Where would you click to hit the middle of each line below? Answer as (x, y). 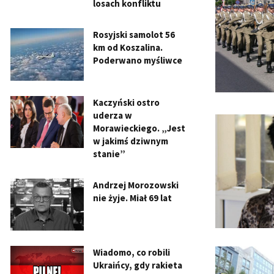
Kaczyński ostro (126, 102)
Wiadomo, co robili (131, 253)
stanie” (109, 154)
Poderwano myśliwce (138, 60)
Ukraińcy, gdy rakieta (138, 265)
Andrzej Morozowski (136, 185)
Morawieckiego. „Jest (139, 128)
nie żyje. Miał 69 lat (132, 198)
